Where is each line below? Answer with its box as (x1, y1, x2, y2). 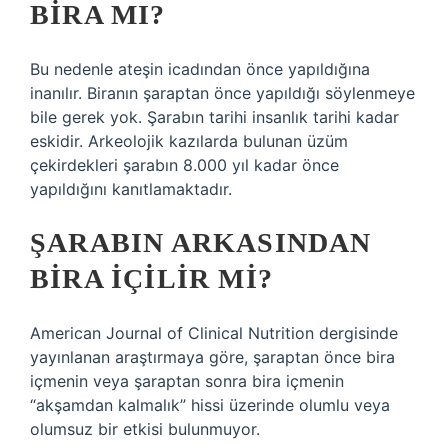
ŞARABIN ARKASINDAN (30, 227, 372, 258)
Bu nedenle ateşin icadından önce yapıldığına (30, 59, 370, 79)
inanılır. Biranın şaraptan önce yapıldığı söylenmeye (30, 83, 415, 103)
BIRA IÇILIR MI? (30, 263, 273, 294)
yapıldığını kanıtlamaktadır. (30, 179, 232, 199)
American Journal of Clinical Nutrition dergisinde (30, 323, 398, 343)
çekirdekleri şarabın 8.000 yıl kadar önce (30, 155, 339, 175)
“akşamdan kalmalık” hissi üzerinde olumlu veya (30, 395, 390, 415)
